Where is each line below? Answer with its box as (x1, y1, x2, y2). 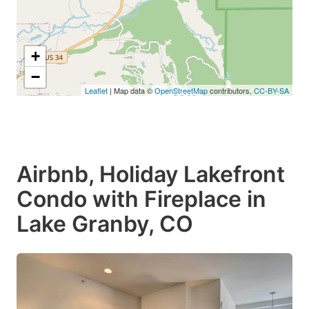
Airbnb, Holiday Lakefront (17, 160, 285, 188)
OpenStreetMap (154, 84, 208, 96)
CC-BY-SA (254, 84, 289, 96)
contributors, (208, 84, 254, 96)
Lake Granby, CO (17, 210, 193, 237)
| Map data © (108, 84, 154, 96)
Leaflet (85, 84, 108, 96)
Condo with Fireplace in (17, 185, 266, 212)
